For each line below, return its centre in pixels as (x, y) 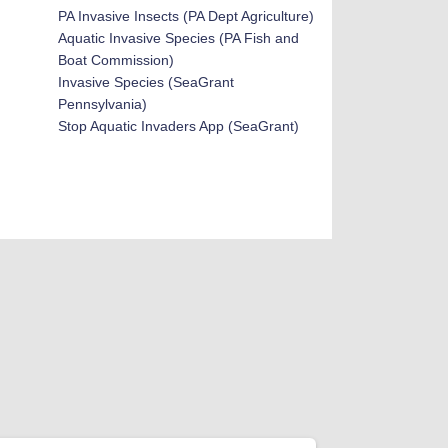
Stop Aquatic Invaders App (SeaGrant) (178, 126)
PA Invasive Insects (118, 16)
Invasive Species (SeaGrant (145, 82)
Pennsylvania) (102, 104)
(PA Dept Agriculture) (246, 16)
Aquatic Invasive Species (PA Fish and (178, 38)
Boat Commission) (115, 60)
